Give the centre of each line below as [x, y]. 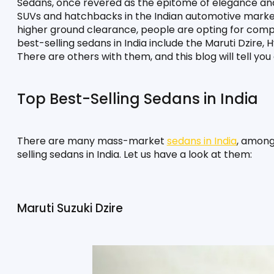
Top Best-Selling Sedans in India [137, 99]
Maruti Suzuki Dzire [70, 209]
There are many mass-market [92, 141]
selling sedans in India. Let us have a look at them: [134, 155]
